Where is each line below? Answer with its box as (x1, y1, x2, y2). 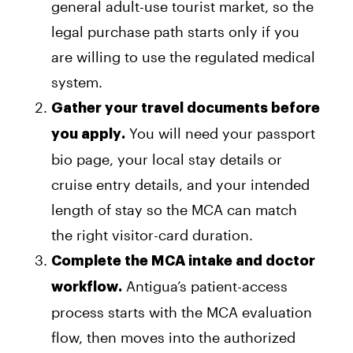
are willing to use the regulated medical (51, 48, 315, 66)
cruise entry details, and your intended (51, 176, 310, 194)
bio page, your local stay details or (51, 150, 282, 169)
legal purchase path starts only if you (51, 23, 299, 41)
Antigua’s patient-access (122, 277, 288, 295)
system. (51, 73, 102, 91)
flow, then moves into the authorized (51, 329, 295, 347)
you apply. (51, 127, 125, 142)
